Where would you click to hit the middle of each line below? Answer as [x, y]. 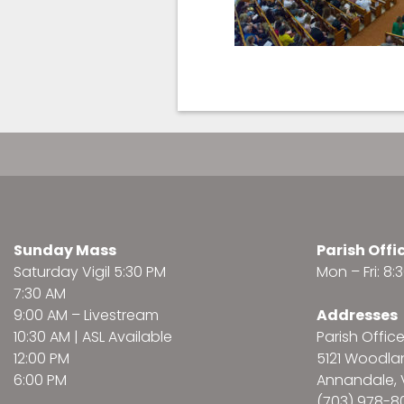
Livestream [121, 316]
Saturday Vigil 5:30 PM [90, 272]
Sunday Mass [65, 251]
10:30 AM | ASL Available [93, 337]
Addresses [357, 316]
